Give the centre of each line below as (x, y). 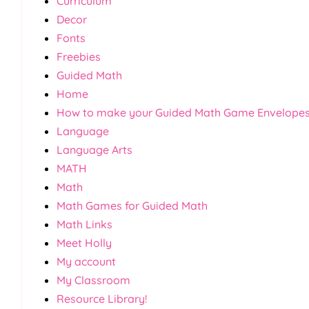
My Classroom (93, 280)
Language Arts (94, 150)
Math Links (84, 225)
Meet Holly (84, 243)
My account (86, 262)
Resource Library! (102, 299)
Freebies (79, 57)
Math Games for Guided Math (132, 206)
